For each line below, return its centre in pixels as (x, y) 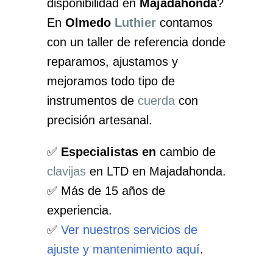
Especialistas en (108, 152)
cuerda (156, 101)
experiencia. (79, 210)
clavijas (66, 171)
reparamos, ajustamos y (112, 62)
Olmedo (90, 23)
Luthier (135, 23)
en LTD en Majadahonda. (156, 171)
